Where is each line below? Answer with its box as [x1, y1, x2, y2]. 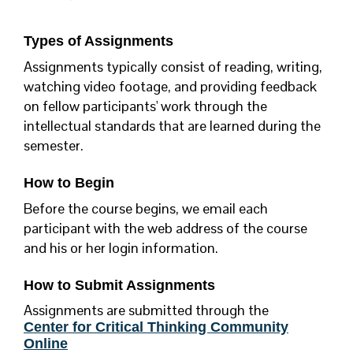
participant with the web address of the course [24, 219, 307, 238]
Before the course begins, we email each [24, 199, 268, 218]
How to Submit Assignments [24, 277, 215, 294]
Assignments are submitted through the [24, 301, 269, 320]
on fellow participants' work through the [24, 97, 267, 116]
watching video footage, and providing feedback [24, 77, 317, 96]
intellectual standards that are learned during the [24, 117, 321, 136]
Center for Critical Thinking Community [24, 319, 288, 336]
